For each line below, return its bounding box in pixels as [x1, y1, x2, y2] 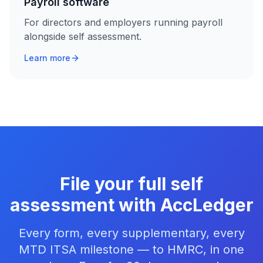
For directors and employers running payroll [24, 16, 222, 28]
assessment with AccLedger [9, 194, 254, 215]
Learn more [24, 53, 70, 63]
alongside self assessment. [24, 31, 141, 42]
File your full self [60, 173, 203, 194]
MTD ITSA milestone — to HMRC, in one [19, 242, 244, 257]
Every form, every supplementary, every [18, 226, 245, 240]
